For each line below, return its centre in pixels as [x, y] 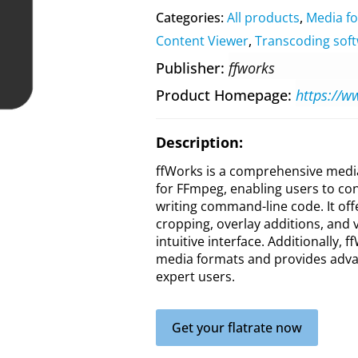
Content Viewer [202, 41]
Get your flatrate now [237, 328]
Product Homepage [221, 95]
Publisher [188, 68]
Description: [199, 142]
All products [263, 18]
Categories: [191, 18]
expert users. [195, 276]
